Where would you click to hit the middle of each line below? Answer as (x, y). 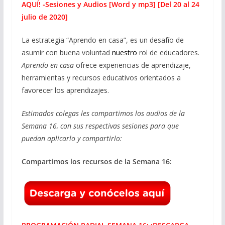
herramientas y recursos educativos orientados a (101, 77)
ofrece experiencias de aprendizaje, (132, 65)
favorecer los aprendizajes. (65, 90)
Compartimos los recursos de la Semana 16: (96, 161)
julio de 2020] (44, 17)
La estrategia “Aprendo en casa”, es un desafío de (102, 40)
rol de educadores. (169, 52)
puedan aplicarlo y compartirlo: (72, 138)
